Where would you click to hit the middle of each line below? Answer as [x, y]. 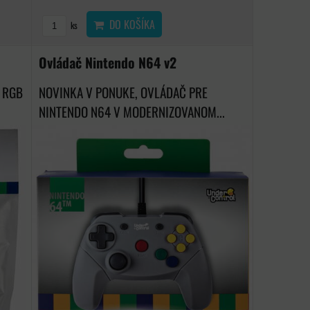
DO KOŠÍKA [130, 25]
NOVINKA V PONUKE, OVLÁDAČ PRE [124, 93]
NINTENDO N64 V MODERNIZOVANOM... [132, 112]
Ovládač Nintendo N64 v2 [108, 63]
